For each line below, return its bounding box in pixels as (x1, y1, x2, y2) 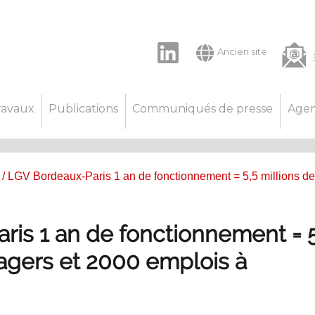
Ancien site (217, 46, 267, 57)
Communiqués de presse (132, 101, 274, 115)
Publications (49, 101, 119, 115)
